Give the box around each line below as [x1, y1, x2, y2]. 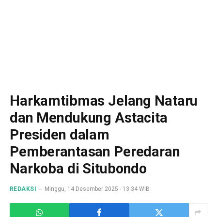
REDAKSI [10, 186, 37, 192]
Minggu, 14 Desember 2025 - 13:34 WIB [45, 186, 150, 192]
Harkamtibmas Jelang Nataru [10, 93, 198, 109]
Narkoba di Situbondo [10, 160, 147, 177]
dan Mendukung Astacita [10, 109, 168, 126]
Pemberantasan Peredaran [10, 143, 180, 160]
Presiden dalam [10, 126, 109, 143]
